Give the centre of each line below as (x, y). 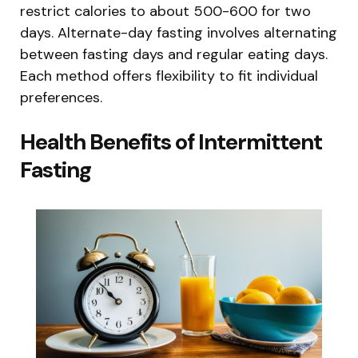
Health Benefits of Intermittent (171, 141)
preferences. (61, 97)
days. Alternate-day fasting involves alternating (179, 32)
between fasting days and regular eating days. (174, 54)
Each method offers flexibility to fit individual (169, 76)
